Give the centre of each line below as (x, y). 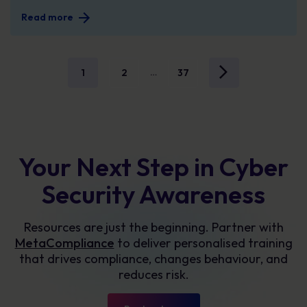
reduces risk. (153, 274)
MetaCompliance (64, 243)
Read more (47, 17)
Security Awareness (153, 194)
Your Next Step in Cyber (153, 167)
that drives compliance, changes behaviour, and (153, 259)
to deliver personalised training (203, 243)
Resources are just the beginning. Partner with (153, 227)
